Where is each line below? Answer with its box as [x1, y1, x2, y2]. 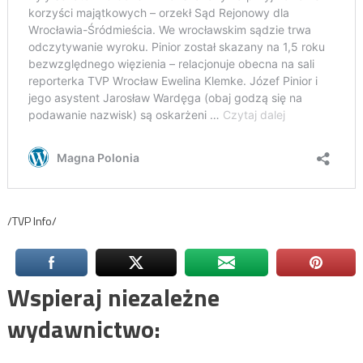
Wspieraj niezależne [6, 278, 220, 316]
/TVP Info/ [6, 211, 57, 229]
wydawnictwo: [6, 310, 160, 348]
